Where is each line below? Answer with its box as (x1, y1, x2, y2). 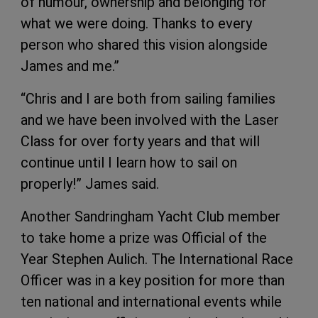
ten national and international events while (21, 293, 282, 311)
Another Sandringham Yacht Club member (21, 208, 280, 226)
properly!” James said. (21, 175, 159, 193)
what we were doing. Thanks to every (21, 15, 252, 33)
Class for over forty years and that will (21, 133, 260, 150)
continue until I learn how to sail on (21, 154, 237, 172)
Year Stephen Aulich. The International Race (21, 251, 293, 268)
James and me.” (21, 57, 119, 75)
